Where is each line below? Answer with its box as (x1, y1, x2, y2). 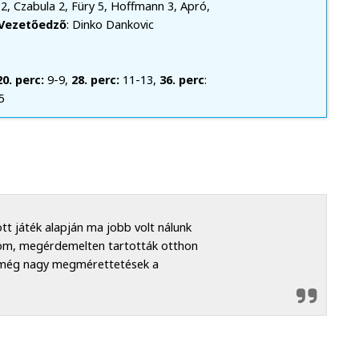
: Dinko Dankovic (66, 17, 154, 33)
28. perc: (71, 72, 123, 88)
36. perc (159, 72, 204, 88)
